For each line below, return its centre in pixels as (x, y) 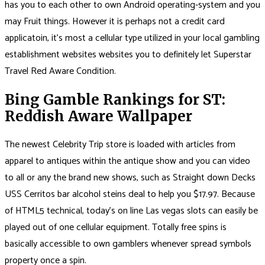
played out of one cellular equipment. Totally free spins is (116, 228)
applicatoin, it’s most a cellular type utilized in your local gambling (132, 38)
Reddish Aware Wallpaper (98, 117)
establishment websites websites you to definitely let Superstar (128, 55)
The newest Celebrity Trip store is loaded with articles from (120, 145)
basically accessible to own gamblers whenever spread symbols (128, 244)
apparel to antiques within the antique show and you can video (127, 161)
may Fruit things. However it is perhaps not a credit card (115, 22)
